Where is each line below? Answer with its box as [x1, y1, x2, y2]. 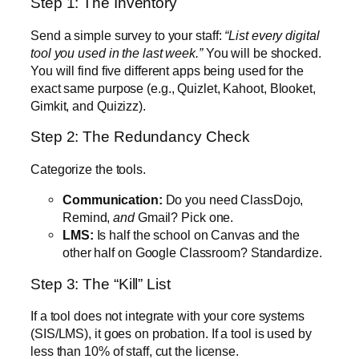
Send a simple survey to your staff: [30, 27, 225, 42]
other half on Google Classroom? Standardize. [63, 245, 322, 260]
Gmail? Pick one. [134, 210, 234, 225]
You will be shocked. [202, 45, 321, 60]
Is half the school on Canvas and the [93, 228, 300, 243]
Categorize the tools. [30, 161, 146, 176]
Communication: [63, 192, 163, 208]
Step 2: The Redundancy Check [30, 128, 251, 146]
